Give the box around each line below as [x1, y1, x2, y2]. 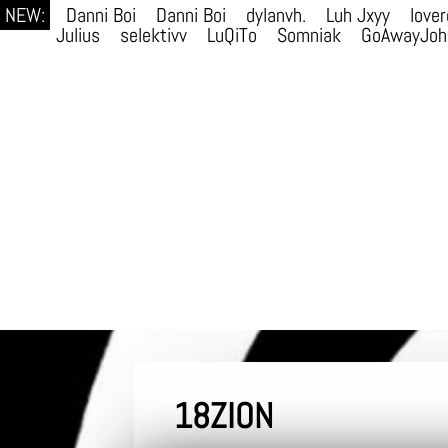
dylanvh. [246, 3, 306, 28]
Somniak [277, 23, 341, 48]
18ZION [174, 393, 274, 438]
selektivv [120, 23, 187, 48]
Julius [56, 23, 100, 48]
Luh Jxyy [326, 3, 390, 28]
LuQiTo [207, 23, 257, 48]
